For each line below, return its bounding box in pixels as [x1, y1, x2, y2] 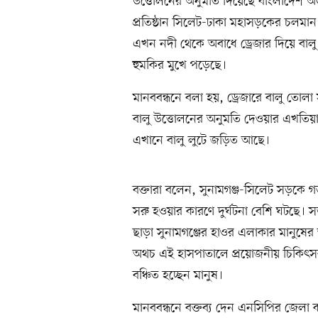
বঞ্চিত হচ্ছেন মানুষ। [133, 267, 223, 285]
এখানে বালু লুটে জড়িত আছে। [133, 132, 270, 150]
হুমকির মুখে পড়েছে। [133, 57, 226, 75]
